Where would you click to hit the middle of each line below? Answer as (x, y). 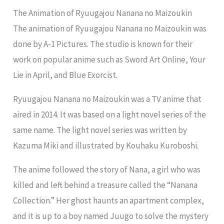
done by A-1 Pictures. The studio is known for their (103, 44)
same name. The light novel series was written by (100, 130)
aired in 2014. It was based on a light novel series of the (110, 115)
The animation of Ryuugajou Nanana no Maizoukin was (110, 29)
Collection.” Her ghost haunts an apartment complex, (109, 201)
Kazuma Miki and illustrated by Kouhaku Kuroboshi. (106, 146)
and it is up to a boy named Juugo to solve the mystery (111, 216)
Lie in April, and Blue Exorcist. (65, 75)
